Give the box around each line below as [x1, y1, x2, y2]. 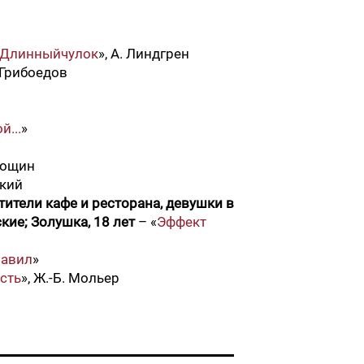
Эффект [157, 214, 206, 230]
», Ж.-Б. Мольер [21, 270, 119, 286]
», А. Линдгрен [98, 45, 189, 62]
